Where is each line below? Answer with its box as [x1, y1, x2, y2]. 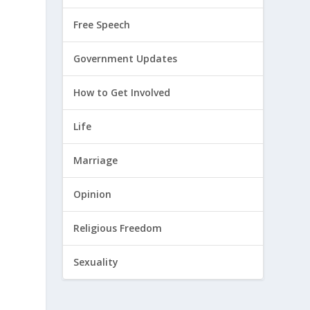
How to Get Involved [73, 86, 171, 100]
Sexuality [73, 255, 119, 269]
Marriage [73, 154, 118, 167]
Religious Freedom [73, 221, 163, 235]
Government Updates [73, 52, 178, 66]
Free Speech [73, 18, 131, 32]
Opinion [73, 188, 112, 201]
